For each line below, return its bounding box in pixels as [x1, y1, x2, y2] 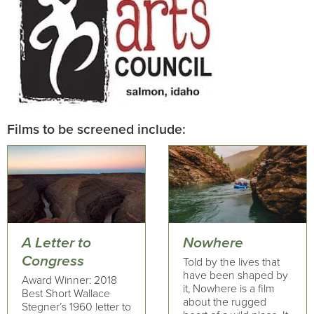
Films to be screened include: [7, 121, 186, 138]
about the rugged [182, 295, 266, 309]
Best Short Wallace [22, 287, 110, 301]
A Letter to [22, 233, 91, 252]
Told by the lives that [182, 255, 280, 269]
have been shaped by [182, 268, 288, 282]
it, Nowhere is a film [182, 282, 274, 296]
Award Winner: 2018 [22, 273, 117, 287]
